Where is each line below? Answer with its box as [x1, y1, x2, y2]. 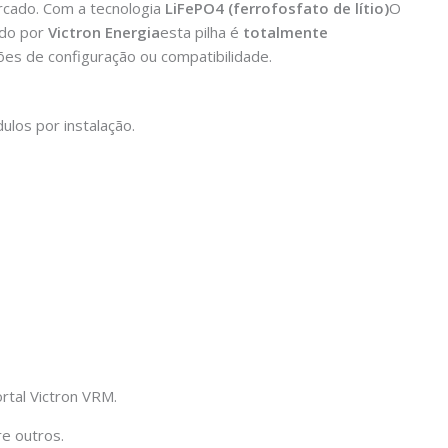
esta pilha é [160, 21, 243, 42]
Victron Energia [48, 21, 160, 42]
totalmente [243, 21, 328, 42]
